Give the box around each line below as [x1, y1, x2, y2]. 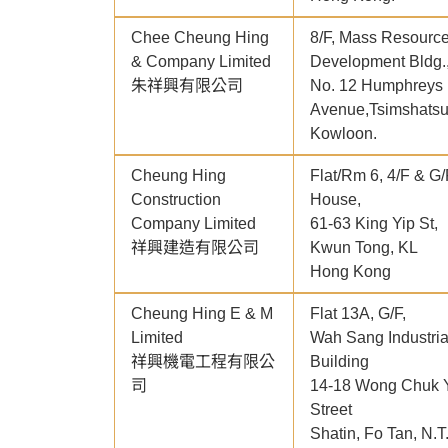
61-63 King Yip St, [310, 215, 438, 233]
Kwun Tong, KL [310, 239, 418, 257]
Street [310, 401, 352, 419]
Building [310, 353, 369, 371]
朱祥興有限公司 [131, 77, 243, 95]
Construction [131, 191, 221, 209]
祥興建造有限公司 [131, 239, 259, 257]
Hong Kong [310, 263, 391, 281]
